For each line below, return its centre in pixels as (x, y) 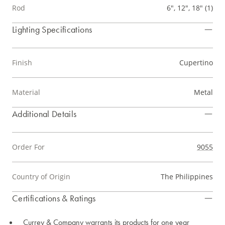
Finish (22, 63)
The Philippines (187, 177)
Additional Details (44, 114)
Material (26, 92)
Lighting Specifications (52, 30)
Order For (28, 147)
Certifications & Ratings (54, 198)
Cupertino (196, 63)
